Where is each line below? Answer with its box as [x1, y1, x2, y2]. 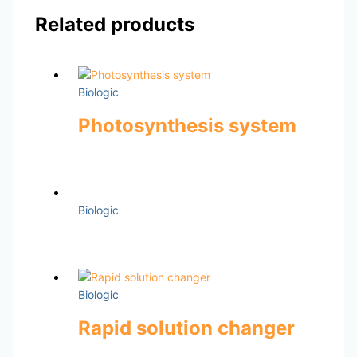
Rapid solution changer [77, 316, 295, 339]
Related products [34, 13, 194, 37]
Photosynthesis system [77, 114, 296, 138]
